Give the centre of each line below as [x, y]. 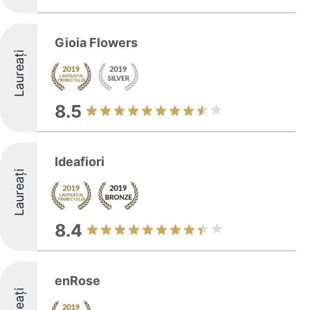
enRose [77, 281]
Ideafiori [80, 162]
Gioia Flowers [96, 43]
